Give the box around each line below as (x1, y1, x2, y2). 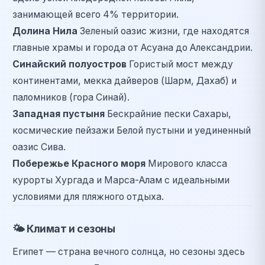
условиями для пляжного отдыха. (12, 190, 164, 202)
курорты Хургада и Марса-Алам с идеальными (12, 174, 230, 186)
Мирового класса (148, 157, 227, 169)
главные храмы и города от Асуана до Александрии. (12, 41, 253, 53)
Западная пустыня (12, 108, 105, 119)
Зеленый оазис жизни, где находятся (80, 25, 249, 37)
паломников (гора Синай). (12, 91, 130, 103)
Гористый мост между (129, 58, 233, 70)
